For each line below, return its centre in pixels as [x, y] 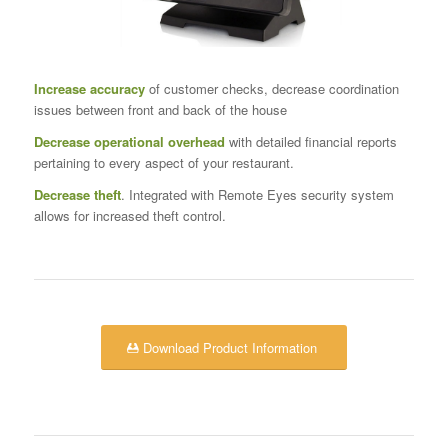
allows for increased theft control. [129, 216]
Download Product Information [229, 348]
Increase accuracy [89, 89]
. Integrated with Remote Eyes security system [257, 195]
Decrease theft [77, 195]
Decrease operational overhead [129, 142]
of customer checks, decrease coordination [271, 89]
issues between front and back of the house [160, 110]
